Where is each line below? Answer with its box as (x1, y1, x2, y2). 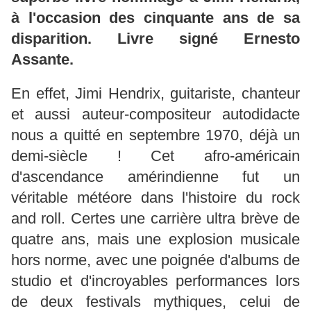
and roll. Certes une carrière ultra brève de (11, 210, 300, 228)
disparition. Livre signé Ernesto (11, 30, 300, 48)
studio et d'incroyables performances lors (11, 272, 300, 290)
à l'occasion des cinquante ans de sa (11, 9, 300, 27)
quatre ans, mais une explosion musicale (11, 230, 300, 249)
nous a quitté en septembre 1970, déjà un (11, 126, 300, 144)
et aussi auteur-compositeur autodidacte (11, 106, 300, 124)
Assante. (11, 51, 74, 69)
